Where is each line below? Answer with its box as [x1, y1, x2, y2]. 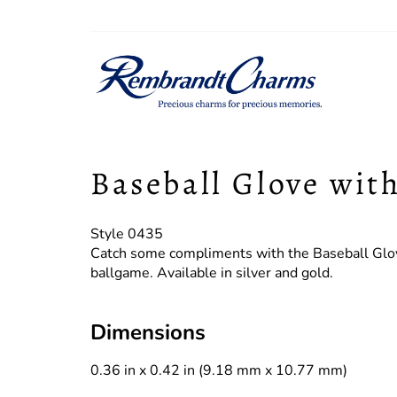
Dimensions [90, 318, 206, 347]
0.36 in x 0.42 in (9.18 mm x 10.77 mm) [90, 361, 347, 381]
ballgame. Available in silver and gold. [90, 263, 333, 284]
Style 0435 [90, 224, 163, 245]
